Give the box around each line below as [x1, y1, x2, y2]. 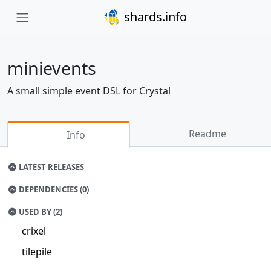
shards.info [120, 8, 187, 25]
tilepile [22, 245, 52, 258]
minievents [7, 56, 96, 80]
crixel [22, 224, 46, 238]
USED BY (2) [17, 206, 63, 217]
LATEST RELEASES [17, 162, 85, 172]
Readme [186, 127, 227, 140]
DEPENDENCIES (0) [17, 184, 90, 195]
